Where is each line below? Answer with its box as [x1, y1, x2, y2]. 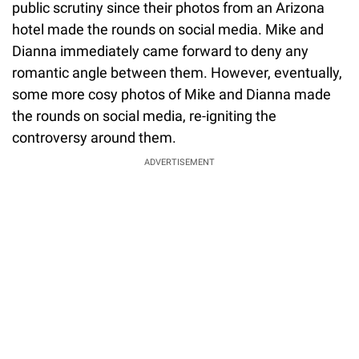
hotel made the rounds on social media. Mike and [12, 20, 324, 38]
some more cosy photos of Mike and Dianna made [12, 85, 331, 103]
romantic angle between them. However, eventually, [12, 63, 342, 81]
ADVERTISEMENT [144, 156, 215, 167]
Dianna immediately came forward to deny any [12, 42, 309, 59]
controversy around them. [12, 128, 176, 146]
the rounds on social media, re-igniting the [12, 107, 276, 124]
